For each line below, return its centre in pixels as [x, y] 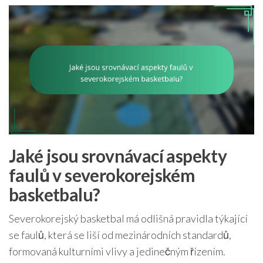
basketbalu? [55, 194]
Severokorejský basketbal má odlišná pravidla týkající [128, 218]
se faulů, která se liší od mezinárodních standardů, [120, 235]
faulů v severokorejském [102, 175]
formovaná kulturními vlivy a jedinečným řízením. [117, 251]
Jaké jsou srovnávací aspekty [118, 155]
